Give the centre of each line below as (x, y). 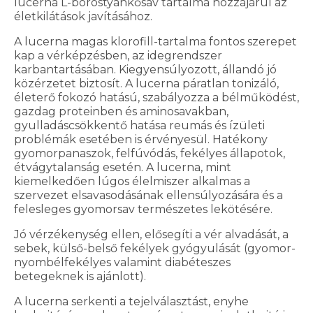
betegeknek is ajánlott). (80, 277)
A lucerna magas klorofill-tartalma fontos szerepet (155, 42)
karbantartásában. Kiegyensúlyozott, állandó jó (145, 70)
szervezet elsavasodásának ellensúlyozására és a (148, 196)
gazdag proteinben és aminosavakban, (121, 112)
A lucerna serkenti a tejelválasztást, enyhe (131, 302)
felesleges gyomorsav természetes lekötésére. (143, 210)
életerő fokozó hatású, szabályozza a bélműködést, (156, 98)
